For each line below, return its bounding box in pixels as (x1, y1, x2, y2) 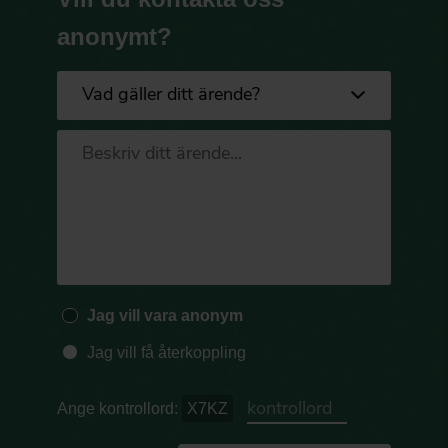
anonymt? (57, 22, 173, 50)
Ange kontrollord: (57, 400, 183, 418)
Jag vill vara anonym (86, 307, 243, 325)
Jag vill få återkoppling (86, 344, 246, 362)
